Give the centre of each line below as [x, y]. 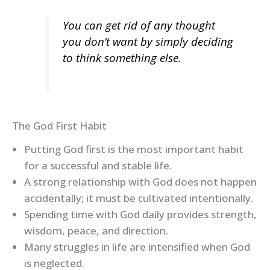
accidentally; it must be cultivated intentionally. [139, 198]
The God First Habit [59, 126]
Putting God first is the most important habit [134, 149]
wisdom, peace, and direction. [96, 231]
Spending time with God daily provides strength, [140, 215]
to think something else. [122, 58]
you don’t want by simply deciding [148, 42]
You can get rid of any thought [139, 25]
